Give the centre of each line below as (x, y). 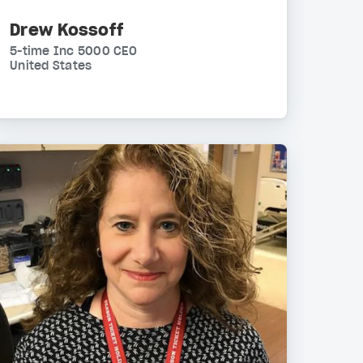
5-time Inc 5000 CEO (73, 51)
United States (51, 66)
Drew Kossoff (66, 30)
